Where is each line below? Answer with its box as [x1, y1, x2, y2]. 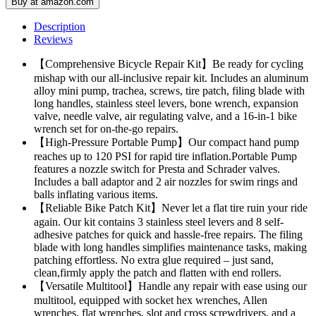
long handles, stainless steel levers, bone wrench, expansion [34, 97, 298, 110]
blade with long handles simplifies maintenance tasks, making [34, 241, 307, 254]
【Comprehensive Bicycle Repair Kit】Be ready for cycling [34, 58, 303, 71]
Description [34, 20, 85, 33]
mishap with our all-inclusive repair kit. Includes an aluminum [34, 72, 308, 85]
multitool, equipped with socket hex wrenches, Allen [34, 294, 267, 307]
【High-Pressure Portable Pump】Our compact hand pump [34, 136, 299, 149]
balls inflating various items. [34, 188, 158, 201]
